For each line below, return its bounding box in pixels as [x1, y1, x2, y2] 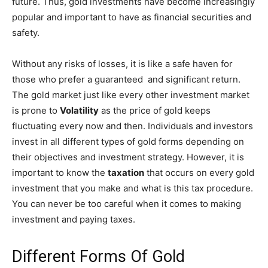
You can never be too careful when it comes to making [12, 198, 241, 210]
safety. [12, 27, 39, 39]
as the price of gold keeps [99, 105, 211, 117]
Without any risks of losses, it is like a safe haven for [12, 58, 233, 70]
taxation [108, 167, 144, 179]
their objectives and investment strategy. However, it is [12, 151, 244, 163]
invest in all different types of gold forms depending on [12, 136, 244, 148]
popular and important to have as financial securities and [12, 11, 251, 23]
